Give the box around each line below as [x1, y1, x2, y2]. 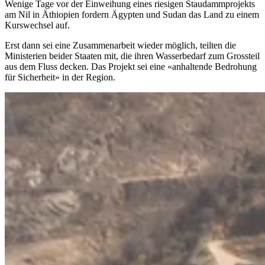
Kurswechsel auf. [5, 20, 70, 30]
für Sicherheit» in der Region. [5, 72, 115, 82]
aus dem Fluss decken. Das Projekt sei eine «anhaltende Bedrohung [5, 61, 257, 72]
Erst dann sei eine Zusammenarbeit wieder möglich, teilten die [5, 40, 236, 50]
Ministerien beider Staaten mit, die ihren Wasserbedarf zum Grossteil [5, 50, 260, 61]
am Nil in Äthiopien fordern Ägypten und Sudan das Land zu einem [5, 9, 259, 20]
